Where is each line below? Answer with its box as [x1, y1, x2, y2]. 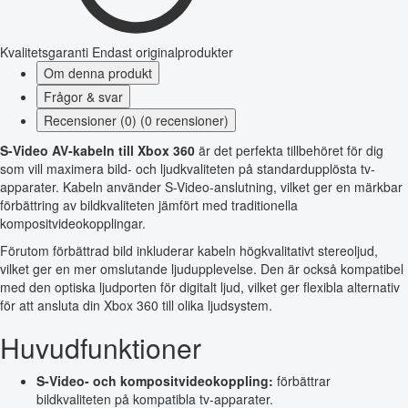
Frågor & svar [44, 87, 123, 106]
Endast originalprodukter [92, 42, 233, 61]
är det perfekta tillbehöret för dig [195, 140, 383, 159]
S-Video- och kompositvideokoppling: [36, 371, 273, 390]
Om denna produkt [44, 63, 152, 82]
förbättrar [273, 371, 331, 390]
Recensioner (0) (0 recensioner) [44, 110, 229, 129]
